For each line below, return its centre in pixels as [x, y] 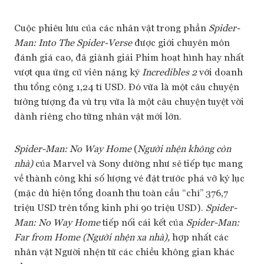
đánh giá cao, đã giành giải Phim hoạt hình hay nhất [129, 57]
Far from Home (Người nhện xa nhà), [93, 236]
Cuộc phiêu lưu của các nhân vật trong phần [110, 27]
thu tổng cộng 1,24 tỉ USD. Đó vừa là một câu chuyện [127, 86]
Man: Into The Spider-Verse [73, 42]
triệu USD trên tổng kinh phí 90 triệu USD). [110, 207]
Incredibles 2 [169, 71]
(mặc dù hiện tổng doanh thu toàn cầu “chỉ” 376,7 [121, 192]
